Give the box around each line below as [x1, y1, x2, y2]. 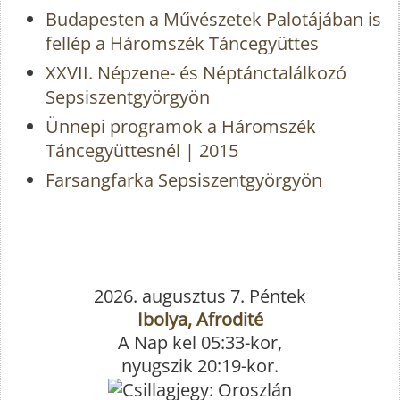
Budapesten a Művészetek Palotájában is [46, 7, 381, 32]
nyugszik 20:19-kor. [121, 353, 279, 378]
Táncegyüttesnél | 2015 [46, 138, 238, 163]
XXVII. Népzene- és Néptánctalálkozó [46, 61, 346, 86]
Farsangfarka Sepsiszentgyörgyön [46, 168, 322, 193]
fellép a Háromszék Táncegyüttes [46, 31, 319, 56]
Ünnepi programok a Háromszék [46, 114, 316, 139]
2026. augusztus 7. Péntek [94, 283, 306, 308]
